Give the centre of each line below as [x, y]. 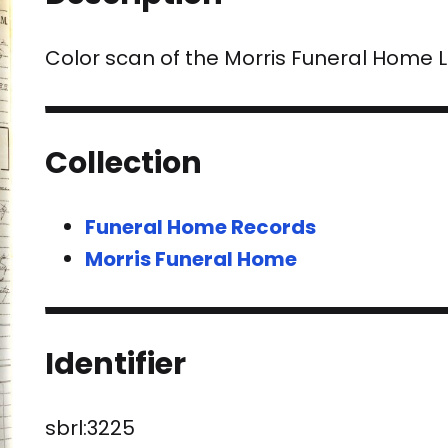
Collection [124, 163]
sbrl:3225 [90, 428]
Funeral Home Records [201, 227]
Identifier [116, 364]
